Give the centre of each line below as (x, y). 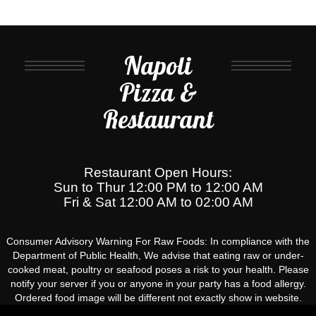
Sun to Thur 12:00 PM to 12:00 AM (158, 187)
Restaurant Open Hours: (158, 172)
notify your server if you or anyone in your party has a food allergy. (158, 283)
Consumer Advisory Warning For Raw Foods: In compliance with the (158, 241)
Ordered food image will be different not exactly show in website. (158, 297)
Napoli (158, 67)
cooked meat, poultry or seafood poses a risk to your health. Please (158, 269)
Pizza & (158, 93)
